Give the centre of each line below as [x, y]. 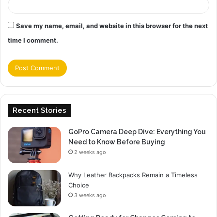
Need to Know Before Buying [117, 142]
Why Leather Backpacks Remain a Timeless [133, 175]
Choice [79, 185]
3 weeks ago [90, 195]
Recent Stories [39, 111]
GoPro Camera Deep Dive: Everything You [137, 132]
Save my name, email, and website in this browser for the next [112, 26]
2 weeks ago [90, 152]
